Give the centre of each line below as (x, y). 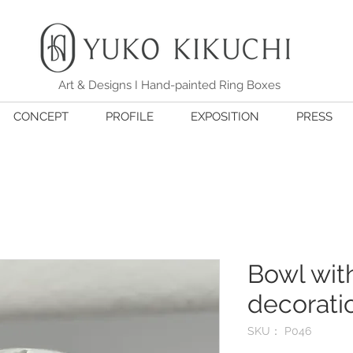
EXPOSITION (225, 117)
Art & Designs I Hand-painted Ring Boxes (169, 85)
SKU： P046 (279, 331)
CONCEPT (41, 117)
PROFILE (129, 117)
